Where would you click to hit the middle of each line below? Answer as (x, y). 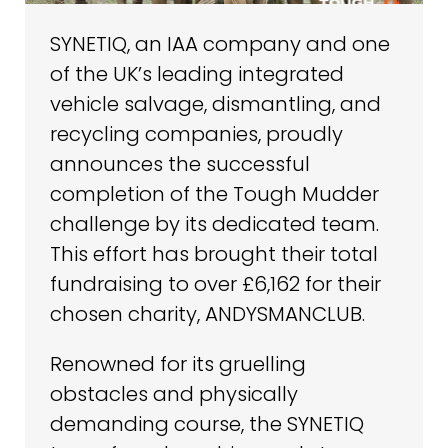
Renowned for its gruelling (178, 363)
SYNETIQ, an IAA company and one (220, 43)
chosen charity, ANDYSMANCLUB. (207, 313)
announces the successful (180, 163)
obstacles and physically (174, 393)
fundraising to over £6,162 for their (215, 283)
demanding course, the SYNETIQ (207, 423)
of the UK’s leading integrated (197, 73)
